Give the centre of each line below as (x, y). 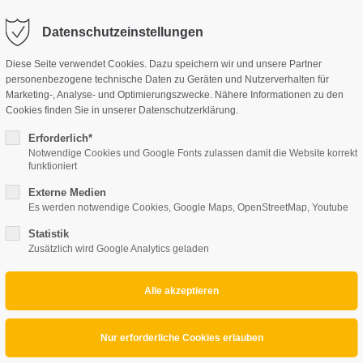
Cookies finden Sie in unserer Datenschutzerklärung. (122, 110)
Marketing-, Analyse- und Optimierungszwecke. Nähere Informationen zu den (174, 95)
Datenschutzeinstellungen (122, 32)
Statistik (48, 234)
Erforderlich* (60, 138)
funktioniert (52, 166)
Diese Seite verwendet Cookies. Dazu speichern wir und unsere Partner (163, 64)
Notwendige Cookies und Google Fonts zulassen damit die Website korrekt (192, 153)
